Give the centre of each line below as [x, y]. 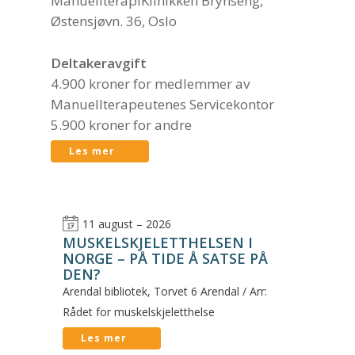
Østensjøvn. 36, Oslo [114, 21]
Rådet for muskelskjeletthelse [139, 312]
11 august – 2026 [127, 224]
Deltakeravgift [99, 63]
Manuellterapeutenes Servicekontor [162, 105]
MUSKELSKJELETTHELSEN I [158, 243]
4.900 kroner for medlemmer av [150, 84]
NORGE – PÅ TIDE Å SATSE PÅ [165, 259]
